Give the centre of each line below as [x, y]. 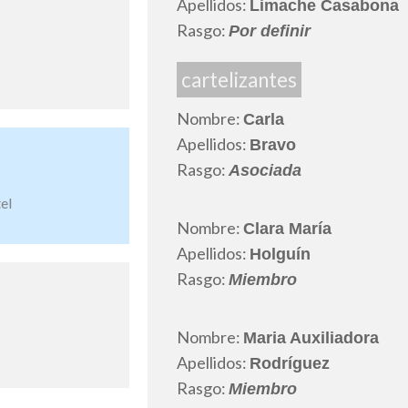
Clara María [287, 229]
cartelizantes [239, 80]
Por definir [270, 31]
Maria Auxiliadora [311, 338]
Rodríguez [290, 364]
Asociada [265, 171]
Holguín [280, 255]
